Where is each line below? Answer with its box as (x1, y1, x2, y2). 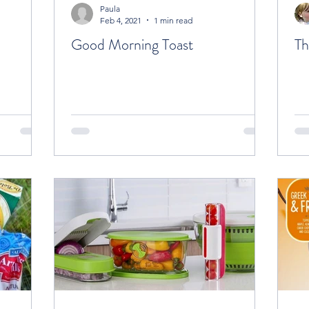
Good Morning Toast (71, 33, 193, 55)
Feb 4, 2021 (100, 14, 141, 26)
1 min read (154, 14, 192, 26)
